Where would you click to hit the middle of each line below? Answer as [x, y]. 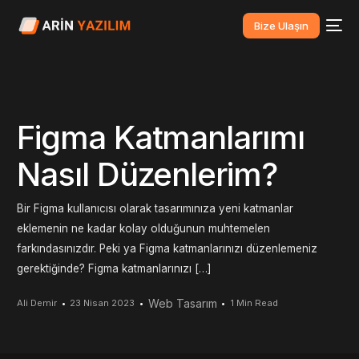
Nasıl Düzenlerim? [147, 174]
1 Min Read [254, 303]
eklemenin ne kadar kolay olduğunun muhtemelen [144, 229]
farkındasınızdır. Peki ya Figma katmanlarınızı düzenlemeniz [167, 249]
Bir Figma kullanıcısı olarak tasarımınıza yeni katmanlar [155, 209]
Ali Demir [37, 303]
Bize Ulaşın [281, 25]
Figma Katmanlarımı [161, 137]
